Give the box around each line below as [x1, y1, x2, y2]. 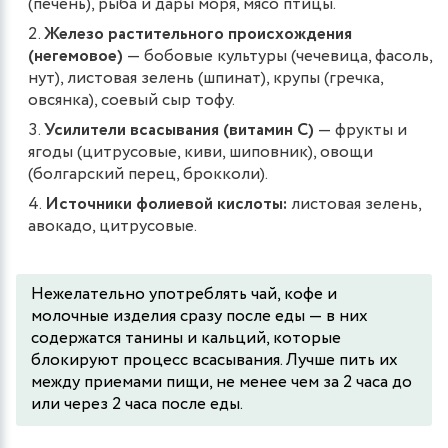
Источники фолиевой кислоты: [45, 191, 287, 217]
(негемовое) [28, 43, 123, 69]
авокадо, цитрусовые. [28, 213, 197, 239]
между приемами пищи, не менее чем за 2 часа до [31, 369, 412, 395]
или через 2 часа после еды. [31, 391, 243, 417]
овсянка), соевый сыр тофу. [28, 87, 235, 113]
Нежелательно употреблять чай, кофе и [31, 281, 337, 307]
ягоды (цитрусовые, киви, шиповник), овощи [28, 139, 373, 165]
